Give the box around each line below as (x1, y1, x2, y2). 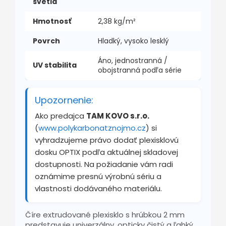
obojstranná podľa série (98, 65, 182, 75)
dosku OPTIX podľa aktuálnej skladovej (35, 146, 178, 157)
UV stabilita (33, 60, 77, 70)
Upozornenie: (35, 93, 93, 106)
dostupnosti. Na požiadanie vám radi (35, 158, 173, 169)
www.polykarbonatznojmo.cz (38, 122, 146, 133)
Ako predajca (35, 110, 86, 121)
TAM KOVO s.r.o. (86, 110, 149, 121)
